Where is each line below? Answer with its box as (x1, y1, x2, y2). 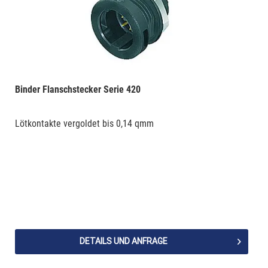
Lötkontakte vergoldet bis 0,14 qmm (14, 118, 154, 130)
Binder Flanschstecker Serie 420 (14, 84, 141, 96)
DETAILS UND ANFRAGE (80, 236, 168, 246)
